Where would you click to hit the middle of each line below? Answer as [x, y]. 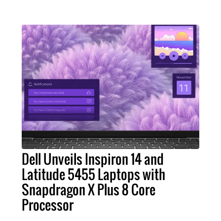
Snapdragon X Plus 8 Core [89, 190]
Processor [48, 205]
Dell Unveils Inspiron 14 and [93, 159]
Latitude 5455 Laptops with [93, 174]
